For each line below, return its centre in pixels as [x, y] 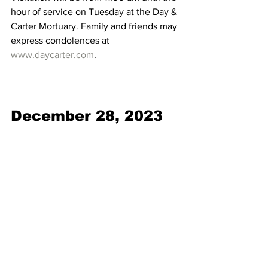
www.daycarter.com [52, 55]
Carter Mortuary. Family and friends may [95, 26]
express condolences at [61, 41]
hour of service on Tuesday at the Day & [95, 12]
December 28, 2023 [87, 116]
